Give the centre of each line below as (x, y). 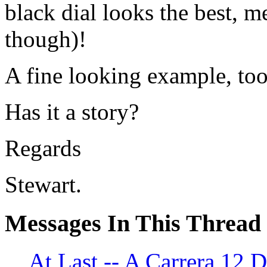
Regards (43, 148)
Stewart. (43, 184)
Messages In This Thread (133, 223)
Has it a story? (72, 112)
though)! (46, 39)
